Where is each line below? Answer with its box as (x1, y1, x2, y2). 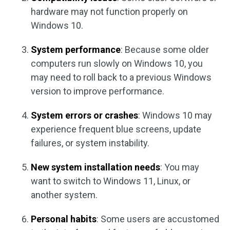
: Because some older (121, 44, 209, 55)
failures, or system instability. (31, 138, 149, 148)
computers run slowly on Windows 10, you (31, 58, 203, 69)
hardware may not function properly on (31, 6, 188, 17)
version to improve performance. (31, 86, 164, 97)
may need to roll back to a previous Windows (31, 72, 212, 83)
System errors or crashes (31, 110, 138, 121)
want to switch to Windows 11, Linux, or (31, 176, 190, 186)
